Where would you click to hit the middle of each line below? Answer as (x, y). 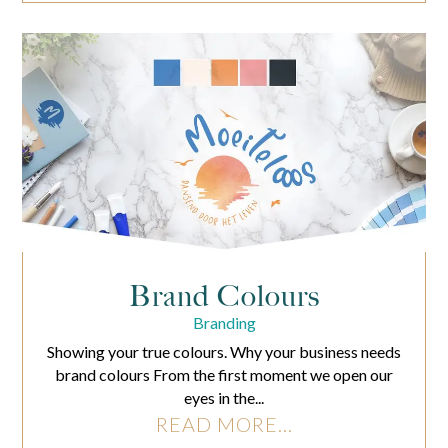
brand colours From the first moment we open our (224, 375)
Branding (224, 323)
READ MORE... (224, 424)
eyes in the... (224, 398)
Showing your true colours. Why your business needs (224, 352)
